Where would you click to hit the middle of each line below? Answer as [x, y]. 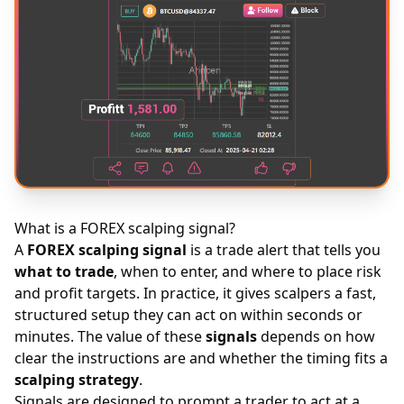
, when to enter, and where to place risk [248, 271]
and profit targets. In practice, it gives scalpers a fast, [195, 293]
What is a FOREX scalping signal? [125, 228]
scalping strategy [77, 380]
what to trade [64, 271]
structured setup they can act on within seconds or [188, 315]
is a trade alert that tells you [284, 250]
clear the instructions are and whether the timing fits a [201, 358]
